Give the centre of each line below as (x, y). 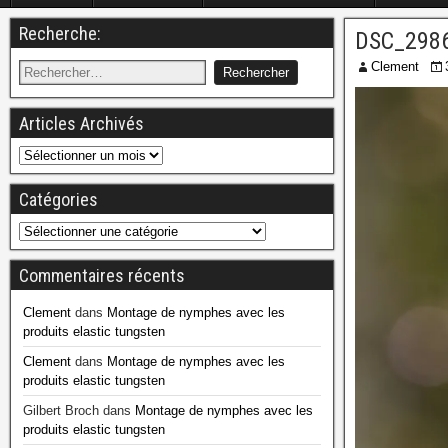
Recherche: (60, 33)
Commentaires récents (102, 275)
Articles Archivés (81, 123)
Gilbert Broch (61, 410)
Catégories (58, 199)
